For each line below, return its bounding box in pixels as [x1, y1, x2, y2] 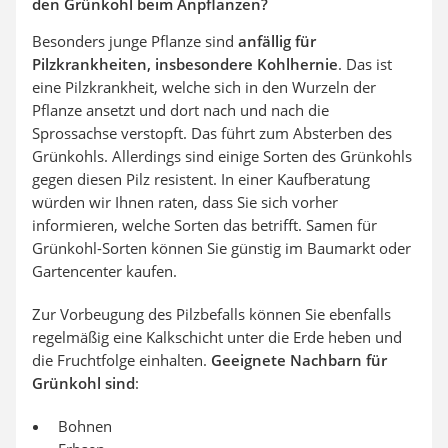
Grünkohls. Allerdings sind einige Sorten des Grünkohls [32, 146, 412, 167]
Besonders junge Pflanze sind [32, 31, 238, 52]
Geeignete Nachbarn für [211, 350, 387, 371]
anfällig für [238, 31, 316, 52]
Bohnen [58, 416, 112, 437]
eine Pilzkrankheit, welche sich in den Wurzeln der [32, 77, 376, 98]
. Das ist [338, 54, 392, 75]
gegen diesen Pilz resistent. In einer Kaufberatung [32, 169, 370, 190]
